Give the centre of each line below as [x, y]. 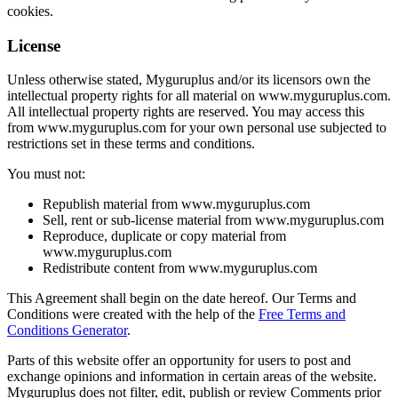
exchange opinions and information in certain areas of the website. [192, 377]
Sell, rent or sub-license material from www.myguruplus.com [213, 220]
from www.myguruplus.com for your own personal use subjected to [197, 128]
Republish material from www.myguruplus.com [176, 204]
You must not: [46, 174]
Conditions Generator [67, 330]
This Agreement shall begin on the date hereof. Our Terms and [182, 298]
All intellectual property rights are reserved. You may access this [186, 112]
